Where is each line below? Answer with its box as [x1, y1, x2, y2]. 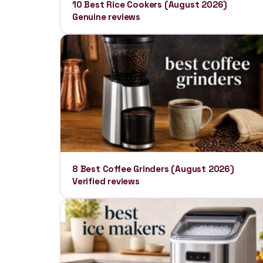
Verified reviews [72, 176, 140, 187]
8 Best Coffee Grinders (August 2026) [72, 163, 234, 174]
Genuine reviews [72, 11, 141, 22]
